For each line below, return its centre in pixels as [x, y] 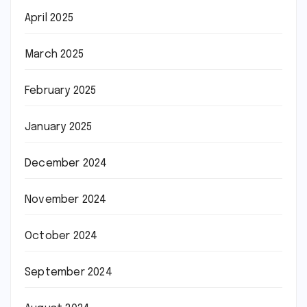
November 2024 [66, 200]
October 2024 [61, 236]
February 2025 [61, 91]
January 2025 [59, 127]
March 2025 [54, 54]
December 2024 [66, 163]
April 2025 [49, 18]
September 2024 [69, 272]
